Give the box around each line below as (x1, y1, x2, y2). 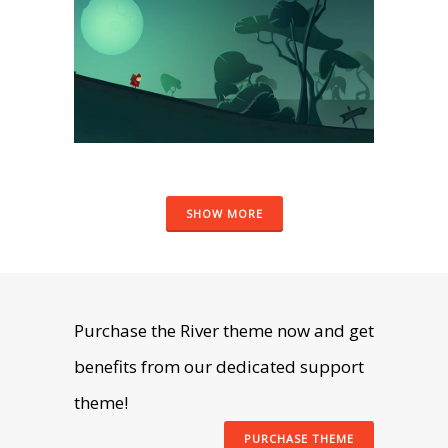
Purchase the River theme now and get (74, 319, 374, 343)
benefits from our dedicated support (74, 355, 364, 379)
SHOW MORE (185, 206, 263, 222)
